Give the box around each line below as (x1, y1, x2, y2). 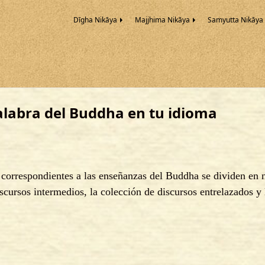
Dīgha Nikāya (73, 15, 117, 25)
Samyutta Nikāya (207, 15, 263, 25)
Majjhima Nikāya (134, 15, 190, 25)
